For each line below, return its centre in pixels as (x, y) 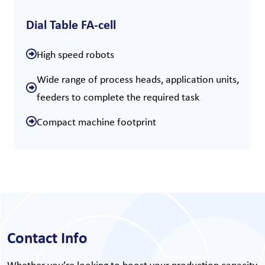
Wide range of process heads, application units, (138, 79)
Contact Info (47, 237)
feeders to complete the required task (118, 97)
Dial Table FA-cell (71, 24)
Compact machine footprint (96, 122)
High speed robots (75, 54)
